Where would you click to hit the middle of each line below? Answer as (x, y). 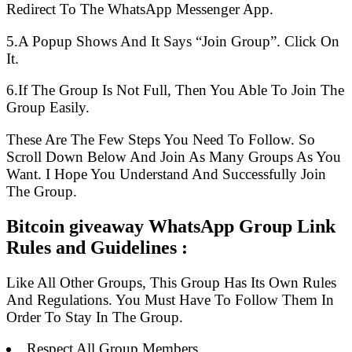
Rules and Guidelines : (97, 247)
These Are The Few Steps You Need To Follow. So (161, 139)
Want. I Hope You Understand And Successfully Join (166, 174)
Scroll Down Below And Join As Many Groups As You (174, 157)
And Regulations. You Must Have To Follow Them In (170, 299)
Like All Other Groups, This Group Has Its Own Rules (171, 282)
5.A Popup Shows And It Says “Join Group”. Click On (173, 41)
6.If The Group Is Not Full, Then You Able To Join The (175, 90)
